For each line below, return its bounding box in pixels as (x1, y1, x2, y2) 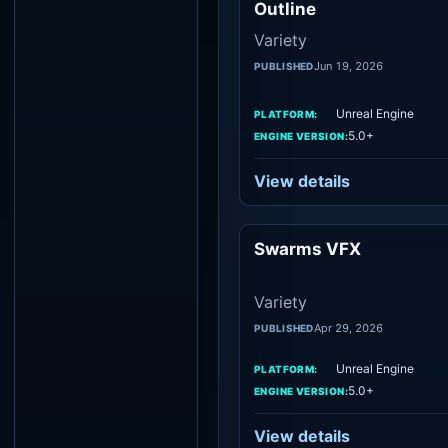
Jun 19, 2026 (313, 59, 383, 73)
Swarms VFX (254, 239, 361, 259)
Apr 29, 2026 (313, 321, 383, 335)
